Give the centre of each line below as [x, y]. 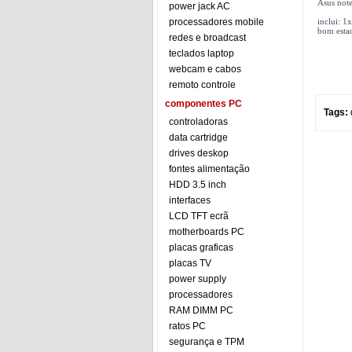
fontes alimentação [209, 169]
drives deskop [199, 153]
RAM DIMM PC [201, 310]
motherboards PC [207, 232]
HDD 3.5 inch [198, 185]
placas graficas [201, 247]
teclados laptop [202, 53]
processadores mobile [216, 22]
